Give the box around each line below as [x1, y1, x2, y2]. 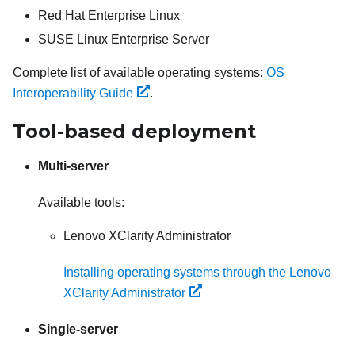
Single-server [38, 323, 118, 336]
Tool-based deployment [13, 120, 256, 143]
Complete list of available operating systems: [13, 66, 266, 79]
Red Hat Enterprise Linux [38, 9, 180, 22]
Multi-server [38, 159, 109, 173]
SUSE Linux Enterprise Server [38, 32, 209, 46]
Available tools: [38, 196, 124, 209]
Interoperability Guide [13, 86, 133, 100]
